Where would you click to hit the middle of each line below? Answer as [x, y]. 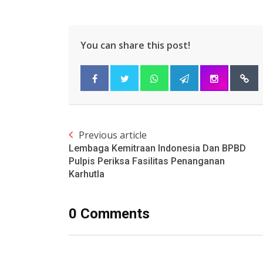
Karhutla [87, 174]
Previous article [113, 135]
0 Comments [109, 214]
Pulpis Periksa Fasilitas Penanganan [147, 161]
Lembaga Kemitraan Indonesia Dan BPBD [157, 149]
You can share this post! [135, 45]
